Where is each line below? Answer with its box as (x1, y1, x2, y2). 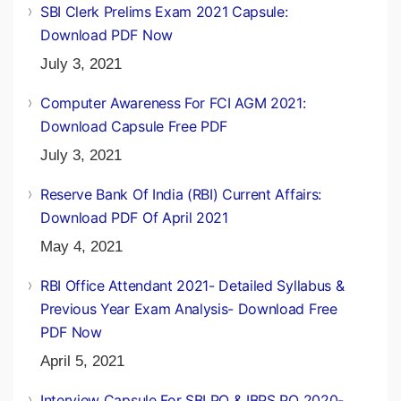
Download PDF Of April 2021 (40, 208, 228, 226)
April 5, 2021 (40, 352, 124, 370)
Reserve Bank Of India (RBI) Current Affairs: (40, 184, 321, 203)
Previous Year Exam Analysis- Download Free (40, 299, 337, 318)
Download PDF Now (40, 25, 173, 44)
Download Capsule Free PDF (40, 116, 227, 135)
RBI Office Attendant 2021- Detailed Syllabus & (40, 276, 345, 294)
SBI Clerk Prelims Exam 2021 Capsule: (40, 2, 288, 21)
